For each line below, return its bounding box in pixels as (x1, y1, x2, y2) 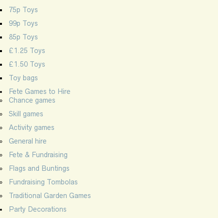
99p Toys (9, 19, 38, 27)
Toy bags (9, 73, 38, 82)
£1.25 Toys (9, 46, 45, 54)
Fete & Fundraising (9, 150, 68, 159)
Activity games (9, 123, 54, 131)
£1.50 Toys (9, 60, 45, 68)
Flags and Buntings (9, 164, 70, 172)
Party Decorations (9, 205, 67, 213)
